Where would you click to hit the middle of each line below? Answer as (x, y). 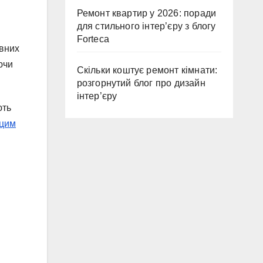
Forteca (93, 39)
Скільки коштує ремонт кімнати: (147, 70)
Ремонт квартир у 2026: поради (146, 13)
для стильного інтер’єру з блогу (146, 26)
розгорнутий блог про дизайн (141, 83)
